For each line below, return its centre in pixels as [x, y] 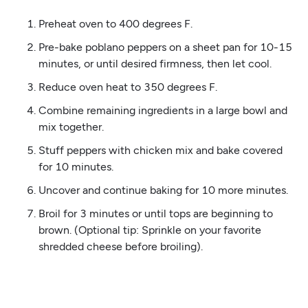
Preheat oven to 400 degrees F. [115, 23]
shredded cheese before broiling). [120, 246]
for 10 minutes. [76, 166]
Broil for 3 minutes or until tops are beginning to [155, 213]
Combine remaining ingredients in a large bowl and [163, 110]
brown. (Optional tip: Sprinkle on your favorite [150, 230]
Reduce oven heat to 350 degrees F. [128, 87]
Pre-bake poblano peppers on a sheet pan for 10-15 [165, 47]
